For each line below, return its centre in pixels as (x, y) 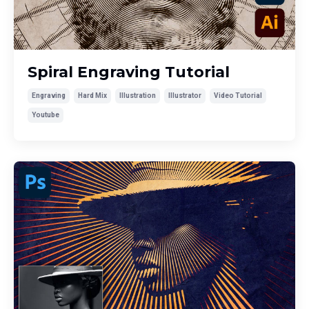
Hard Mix (92, 95)
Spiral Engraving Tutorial (129, 72)
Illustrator (185, 95)
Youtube (46, 114)
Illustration (138, 95)
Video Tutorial (238, 95)
